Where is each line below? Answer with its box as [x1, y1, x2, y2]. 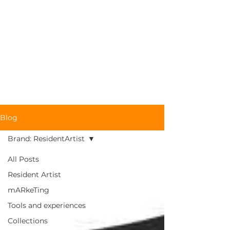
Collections [8, 216, 48, 225]
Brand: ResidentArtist [8, 134, 85, 143]
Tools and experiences [8, 201, 86, 210]
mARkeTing [8, 185, 49, 195]
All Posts [8, 155, 39, 164]
